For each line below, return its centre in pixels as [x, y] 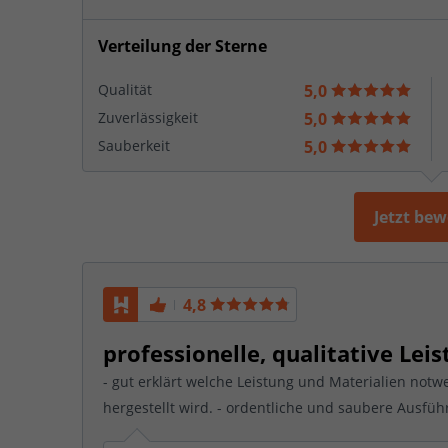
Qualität [125, 89]
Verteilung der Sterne [182, 45]
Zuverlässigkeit [148, 117]
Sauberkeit [134, 145]
